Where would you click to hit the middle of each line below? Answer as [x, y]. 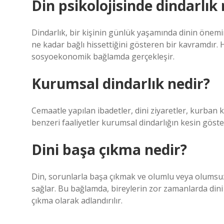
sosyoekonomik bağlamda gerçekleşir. [103, 56]
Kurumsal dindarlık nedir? [121, 83]
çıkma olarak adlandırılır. [77, 200]
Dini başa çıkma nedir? [109, 149]
